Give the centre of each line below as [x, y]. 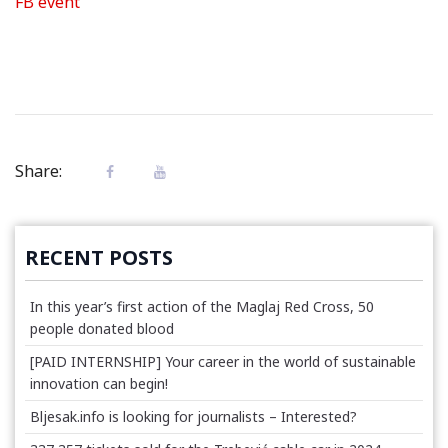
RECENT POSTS [99, 257]
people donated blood [102, 328]
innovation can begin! [99, 383]
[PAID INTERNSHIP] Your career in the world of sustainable [223, 361]
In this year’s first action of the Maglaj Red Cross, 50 [202, 306]
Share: [38, 170]
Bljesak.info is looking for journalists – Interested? [193, 416]
